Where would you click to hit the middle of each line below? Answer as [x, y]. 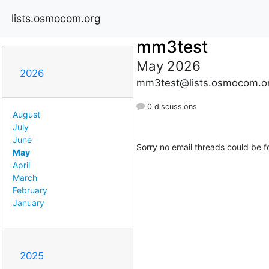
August [26, 114]
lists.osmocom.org [56, 18]
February [30, 190]
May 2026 [168, 65]
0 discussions [171, 106]
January [29, 202]
